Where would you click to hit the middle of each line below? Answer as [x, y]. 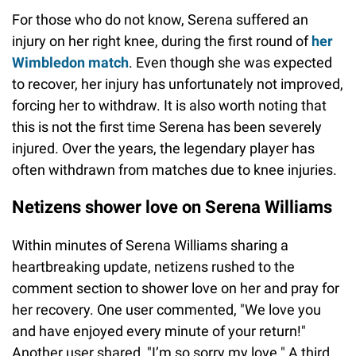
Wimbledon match [70, 63]
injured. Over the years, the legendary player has [163, 149]
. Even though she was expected [230, 63]
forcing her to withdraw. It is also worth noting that [169, 106]
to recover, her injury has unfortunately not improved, [178, 84]
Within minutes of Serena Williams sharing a [150, 246]
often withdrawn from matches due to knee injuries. [174, 170]
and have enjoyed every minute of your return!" [159, 331]
